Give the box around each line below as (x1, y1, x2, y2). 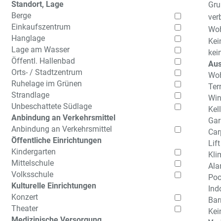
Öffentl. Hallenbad (11, 56, 75, 66)
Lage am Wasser (11, 45, 70, 54)
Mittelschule (11, 158, 54, 168)
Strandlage (11, 90, 49, 100)
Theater (11, 204, 38, 213)
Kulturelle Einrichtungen (11, 181, 96, 190)
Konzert (11, 192, 38, 202)
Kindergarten (11, 147, 56, 156)
